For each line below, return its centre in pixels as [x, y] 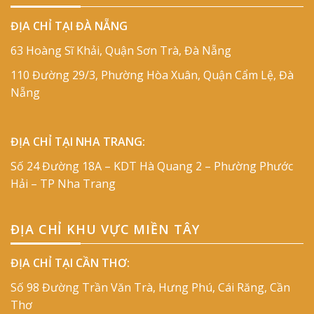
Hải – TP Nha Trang [63, 183]
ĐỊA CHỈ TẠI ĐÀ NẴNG [69, 26]
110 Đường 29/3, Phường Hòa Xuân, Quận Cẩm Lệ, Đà [152, 75]
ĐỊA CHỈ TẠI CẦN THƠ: [70, 263]
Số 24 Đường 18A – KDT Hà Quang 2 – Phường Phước [152, 166]
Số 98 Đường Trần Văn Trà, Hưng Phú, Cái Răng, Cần [150, 288]
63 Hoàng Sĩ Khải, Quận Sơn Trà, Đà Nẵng [121, 51]
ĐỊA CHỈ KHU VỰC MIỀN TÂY [105, 230]
